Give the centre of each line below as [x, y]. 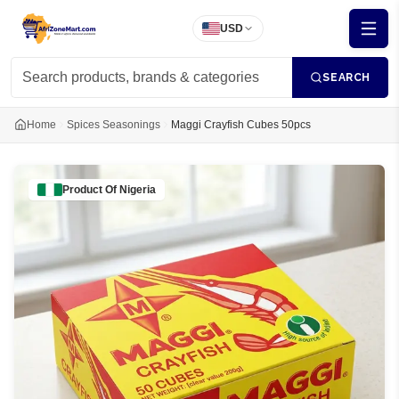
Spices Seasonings [114, 125]
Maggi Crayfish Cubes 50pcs [241, 125]
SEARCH [346, 77]
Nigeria [138, 190]
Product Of [91, 190]
